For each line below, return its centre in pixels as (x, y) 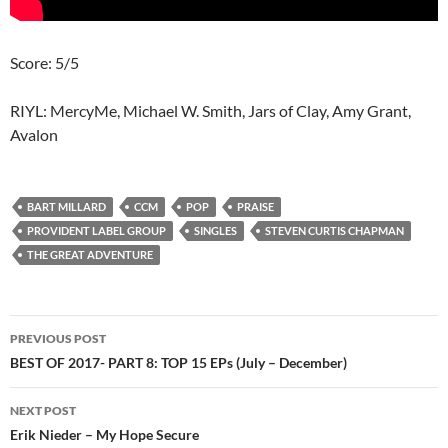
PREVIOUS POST (58, 339)
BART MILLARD (66, 207)
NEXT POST (43, 411)
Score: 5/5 (44, 63)
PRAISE (255, 207)
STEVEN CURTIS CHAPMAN (334, 231)
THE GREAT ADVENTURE (90, 255)
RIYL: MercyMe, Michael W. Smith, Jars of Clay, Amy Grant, (210, 111)
